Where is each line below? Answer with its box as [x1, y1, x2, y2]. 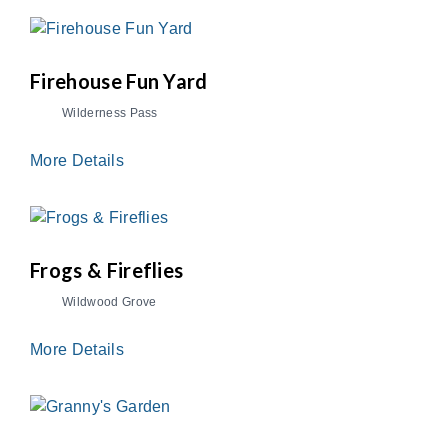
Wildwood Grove [62, 295, 157, 310]
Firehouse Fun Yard [30, 69, 208, 94]
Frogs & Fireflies [30, 258, 184, 283]
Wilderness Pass [62, 106, 158, 121]
